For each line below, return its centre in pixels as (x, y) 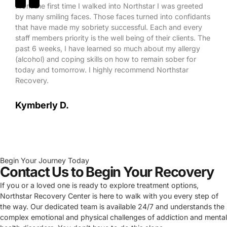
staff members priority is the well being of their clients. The (113, 37)
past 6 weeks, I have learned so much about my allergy (108, 48)
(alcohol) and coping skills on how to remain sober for (106, 59)
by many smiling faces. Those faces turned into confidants (113, 16)
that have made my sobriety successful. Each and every (109, 27)
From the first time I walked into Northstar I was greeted (109, 6)
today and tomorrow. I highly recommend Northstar (102, 69)
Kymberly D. (42, 105)
